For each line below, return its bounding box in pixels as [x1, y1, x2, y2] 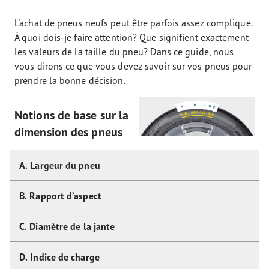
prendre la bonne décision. [14, 74, 125, 86]
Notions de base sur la [14, 107, 129, 122]
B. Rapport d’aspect [19, 190, 101, 202]
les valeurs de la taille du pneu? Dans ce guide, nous [14, 46, 234, 58]
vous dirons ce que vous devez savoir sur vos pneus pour [14, 60, 252, 72]
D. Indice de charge [19, 251, 100, 263]
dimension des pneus [14, 124, 122, 139]
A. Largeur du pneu [19, 159, 100, 171]
